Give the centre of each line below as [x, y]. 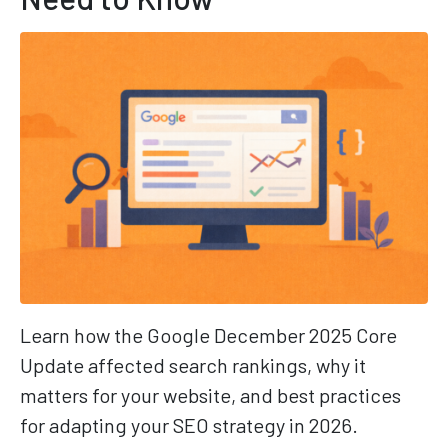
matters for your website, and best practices [210, 395]
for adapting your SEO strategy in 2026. [189, 425]
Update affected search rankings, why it [193, 365]
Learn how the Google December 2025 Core [208, 335]
